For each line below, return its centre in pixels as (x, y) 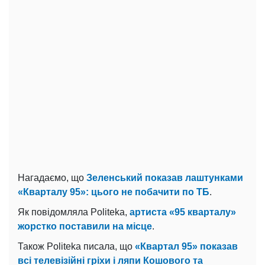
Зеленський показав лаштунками (165, 178)
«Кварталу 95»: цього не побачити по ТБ (114, 192)
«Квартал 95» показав (186, 247)
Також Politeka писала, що (76, 247)
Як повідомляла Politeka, (74, 212)
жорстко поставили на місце (85, 227)
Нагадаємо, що (52, 178)
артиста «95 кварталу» (183, 212)
